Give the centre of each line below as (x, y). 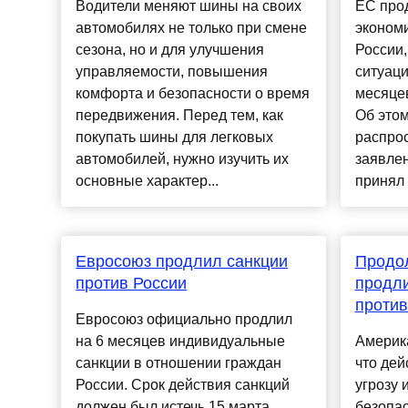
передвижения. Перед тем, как (180, 116)
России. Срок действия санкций (183, 385)
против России (132, 284)
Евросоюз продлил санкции (182, 262)
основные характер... (148, 181)
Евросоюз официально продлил (184, 320)
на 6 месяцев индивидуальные (181, 342)
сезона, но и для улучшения (170, 50)
